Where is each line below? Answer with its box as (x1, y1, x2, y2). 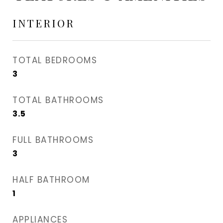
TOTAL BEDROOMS (12, 54, 97, 66)
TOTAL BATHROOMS (12, 94, 104, 106)
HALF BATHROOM (12, 174, 90, 186)
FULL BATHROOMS (12, 134, 94, 146)
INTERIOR (12, 16, 75, 30)
